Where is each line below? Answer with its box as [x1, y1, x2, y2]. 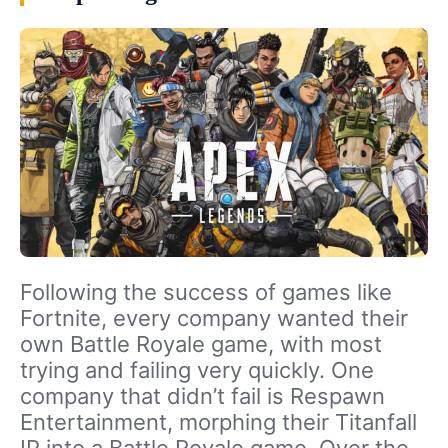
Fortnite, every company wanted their [20, 305, 408, 332]
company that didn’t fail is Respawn [20, 383, 385, 410]
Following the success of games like [20, 279, 392, 306]
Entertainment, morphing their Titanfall [20, 409, 417, 436]
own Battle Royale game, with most [20, 331, 382, 358]
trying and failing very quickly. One [20, 357, 374, 384]
